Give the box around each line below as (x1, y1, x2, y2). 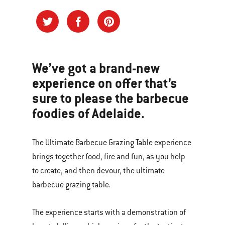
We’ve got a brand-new (32, 59, 160, 77)
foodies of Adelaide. (32, 104, 145, 123)
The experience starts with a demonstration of (32, 207, 186, 218)
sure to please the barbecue (32, 89, 189, 107)
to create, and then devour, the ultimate (32, 166, 165, 176)
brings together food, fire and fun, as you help (32, 152, 185, 162)
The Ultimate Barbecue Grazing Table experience (32, 138, 191, 148)
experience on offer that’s (32, 74, 177, 92)
